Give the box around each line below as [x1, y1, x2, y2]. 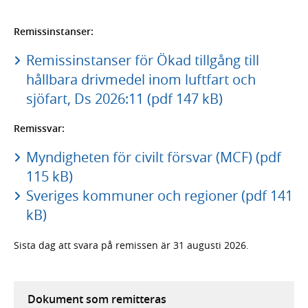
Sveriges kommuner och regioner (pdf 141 [25, 186, 293, 205]
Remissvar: [14, 121, 65, 135]
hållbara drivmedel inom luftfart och [25, 69, 256, 89]
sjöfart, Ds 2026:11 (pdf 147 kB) [25, 89, 223, 108]
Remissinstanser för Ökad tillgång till [25, 50, 259, 69]
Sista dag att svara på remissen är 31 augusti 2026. [14, 238, 249, 252]
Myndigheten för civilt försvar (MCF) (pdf [25, 147, 281, 166]
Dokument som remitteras [27, 291, 166, 307]
